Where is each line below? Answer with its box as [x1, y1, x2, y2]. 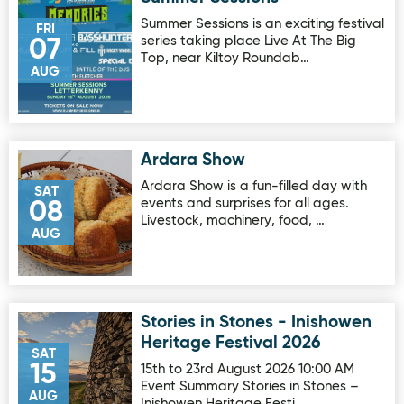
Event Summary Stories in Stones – [140, 380, 359, 393]
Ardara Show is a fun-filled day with [140, 179, 367, 193]
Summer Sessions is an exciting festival [140, 17, 384, 31]
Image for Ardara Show [18, 153, 170, 168]
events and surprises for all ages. [140, 197, 349, 210]
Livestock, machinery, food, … [140, 214, 325, 227]
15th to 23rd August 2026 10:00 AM [140, 363, 354, 376]
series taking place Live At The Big [140, 34, 356, 48]
